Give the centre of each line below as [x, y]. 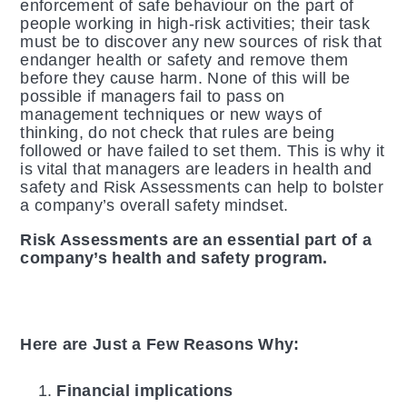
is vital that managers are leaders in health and [196, 169]
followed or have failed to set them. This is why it [203, 151]
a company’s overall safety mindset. [157, 206]
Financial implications [145, 391]
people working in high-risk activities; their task [195, 24]
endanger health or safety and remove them [184, 60]
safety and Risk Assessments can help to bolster [202, 188]
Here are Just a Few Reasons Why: [160, 345]
